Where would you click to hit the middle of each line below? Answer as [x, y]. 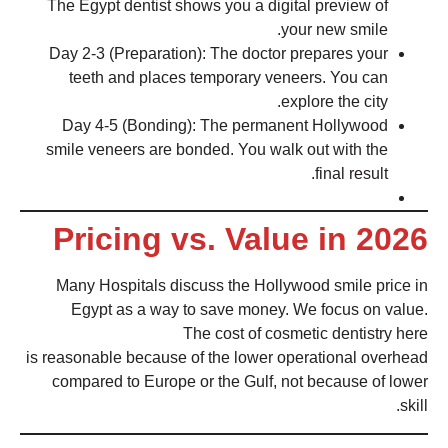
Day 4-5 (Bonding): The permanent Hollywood [225, 126]
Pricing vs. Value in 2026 [240, 239]
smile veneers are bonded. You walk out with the [217, 150]
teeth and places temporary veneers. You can [228, 78]
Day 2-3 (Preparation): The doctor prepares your [218, 54]
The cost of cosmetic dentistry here [305, 334]
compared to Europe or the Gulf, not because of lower [240, 382]
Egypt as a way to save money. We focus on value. [249, 310]
